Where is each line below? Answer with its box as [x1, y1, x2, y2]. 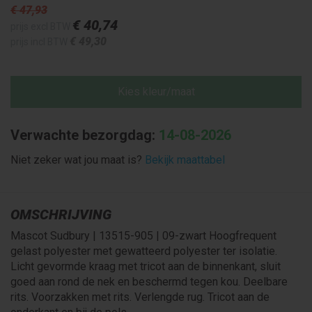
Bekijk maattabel [145, 153, 225, 166]
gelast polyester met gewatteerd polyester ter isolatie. [10, 244, 277, 258]
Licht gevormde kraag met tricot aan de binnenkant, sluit [10, 259, 281, 273]
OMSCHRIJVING [10, 205, 111, 223]
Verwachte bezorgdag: [10, 126, 159, 143]
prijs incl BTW [10, 36, 70, 47]
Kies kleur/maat [117, 84, 195, 98]
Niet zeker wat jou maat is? [10, 153, 145, 166]
